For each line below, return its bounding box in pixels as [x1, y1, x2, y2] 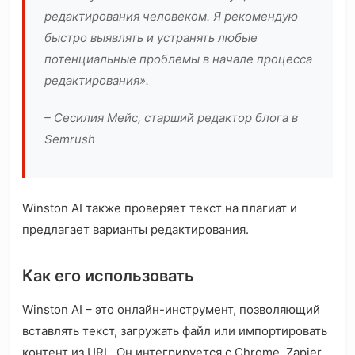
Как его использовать [22, 266, 194, 286]
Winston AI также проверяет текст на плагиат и [22, 200, 297, 216]
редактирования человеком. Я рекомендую [44, 9, 298, 25]
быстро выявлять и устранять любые [44, 30, 258, 46]
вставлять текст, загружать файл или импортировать [22, 323, 327, 339]
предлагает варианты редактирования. [22, 222, 252, 238]
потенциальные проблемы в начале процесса [44, 52, 312, 67]
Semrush [44, 132, 95, 147]
